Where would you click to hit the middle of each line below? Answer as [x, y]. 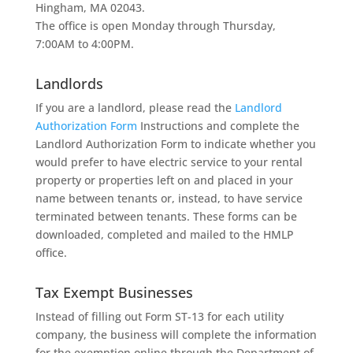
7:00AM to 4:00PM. [84, 43]
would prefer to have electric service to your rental [169, 162]
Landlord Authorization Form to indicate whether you [175, 143]
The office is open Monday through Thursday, [155, 25]
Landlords [69, 83]
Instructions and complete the [218, 125]
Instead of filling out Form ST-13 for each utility [159, 316]
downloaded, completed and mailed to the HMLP [164, 234]
